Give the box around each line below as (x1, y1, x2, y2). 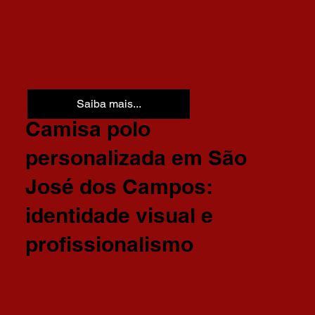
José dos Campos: (25, 173, 212, 199)
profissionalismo (25, 231, 193, 257)
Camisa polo (25, 115, 150, 141)
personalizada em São (25, 144, 247, 170)
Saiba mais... (76, 96, 141, 110)
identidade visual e (25, 202, 213, 228)
